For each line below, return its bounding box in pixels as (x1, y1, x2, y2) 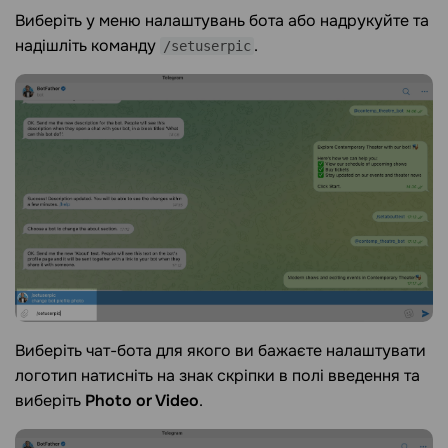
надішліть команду (15, 35, 160, 57)
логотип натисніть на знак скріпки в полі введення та (15, 364, 420, 386)
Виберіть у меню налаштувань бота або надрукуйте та (15, 10, 429, 32)
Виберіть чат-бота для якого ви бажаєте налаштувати (15, 339, 426, 361)
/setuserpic (163, 38, 251, 55)
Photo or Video (85, 389, 199, 411)
